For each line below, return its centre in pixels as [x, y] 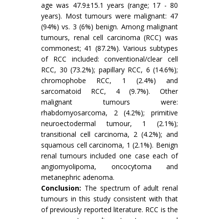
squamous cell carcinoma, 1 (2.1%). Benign [109, 145]
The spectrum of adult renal [130, 188]
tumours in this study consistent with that [109, 199]
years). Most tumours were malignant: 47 [109, 16]
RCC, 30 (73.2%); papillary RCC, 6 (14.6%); [109, 70]
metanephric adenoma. [78, 177]
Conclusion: [61, 188]
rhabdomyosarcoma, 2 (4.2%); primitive [109, 113]
